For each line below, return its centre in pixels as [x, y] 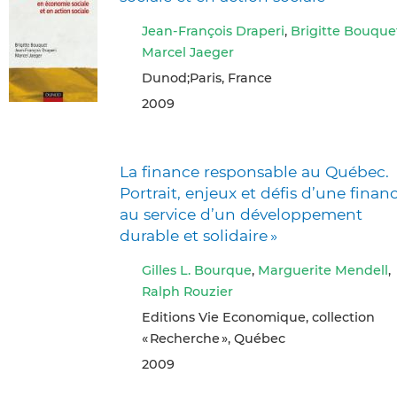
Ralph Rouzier [187, 291]
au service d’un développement [241, 214]
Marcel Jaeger [188, 52]
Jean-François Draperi [213, 31]
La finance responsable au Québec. [254, 172]
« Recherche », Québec [214, 338]
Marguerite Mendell [323, 270]
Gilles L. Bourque [197, 270]
